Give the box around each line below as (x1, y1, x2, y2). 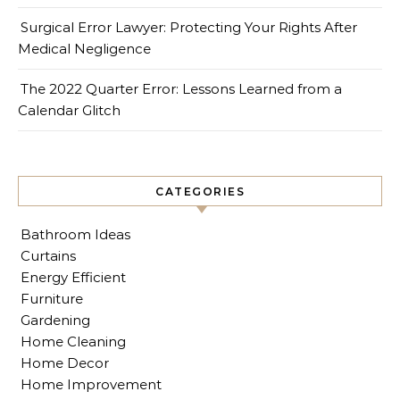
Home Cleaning (21, 332, 126, 350)
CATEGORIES (155, 184, 245, 198)
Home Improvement (21, 375, 162, 393)
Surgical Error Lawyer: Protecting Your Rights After (21, 18, 357, 36)
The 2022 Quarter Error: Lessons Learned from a (21, 79, 342, 97)
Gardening (21, 311, 90, 329)
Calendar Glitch (18, 101, 121, 119)
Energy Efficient (21, 268, 126, 286)
